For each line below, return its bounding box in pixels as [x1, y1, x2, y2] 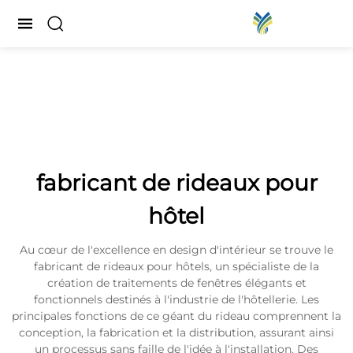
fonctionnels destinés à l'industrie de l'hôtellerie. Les [34, 292, 319, 307]
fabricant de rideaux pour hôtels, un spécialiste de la [34, 259, 319, 273]
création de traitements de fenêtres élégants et [46, 276, 307, 290]
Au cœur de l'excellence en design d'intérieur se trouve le [20, 243, 333, 257]
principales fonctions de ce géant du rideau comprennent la [12, 309, 341, 323]
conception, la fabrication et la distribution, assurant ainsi [19, 325, 334, 340]
